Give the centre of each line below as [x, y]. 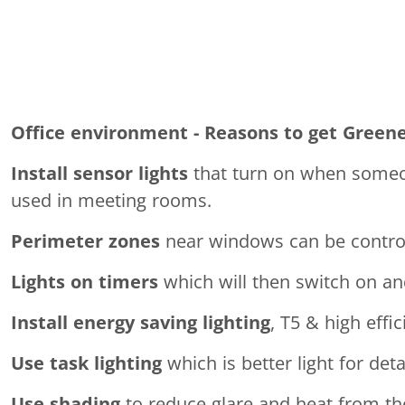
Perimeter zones [85, 241]
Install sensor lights [99, 174]
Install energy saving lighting [141, 323]
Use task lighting [86, 363]
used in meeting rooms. [111, 201]
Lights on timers [85, 282]
